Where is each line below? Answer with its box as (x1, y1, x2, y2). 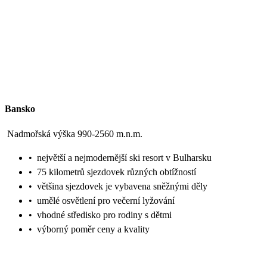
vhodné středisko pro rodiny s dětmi (37, 210, 172, 221)
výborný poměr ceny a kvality (37, 224, 150, 235)
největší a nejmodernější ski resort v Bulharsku (37, 153, 212, 163)
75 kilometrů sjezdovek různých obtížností (37, 167, 196, 178)
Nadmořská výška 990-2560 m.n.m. (7, 129, 142, 139)
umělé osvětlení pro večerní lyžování (37, 195, 175, 206)
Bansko (5, 104, 35, 114)
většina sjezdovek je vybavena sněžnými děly (37, 181, 207, 192)
